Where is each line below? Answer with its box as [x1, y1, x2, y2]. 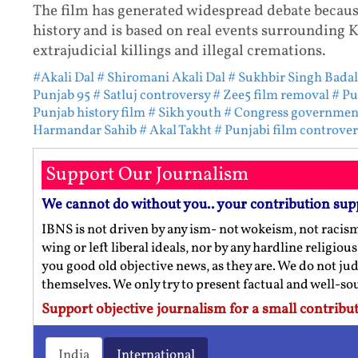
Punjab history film [32, 103, 145, 122]
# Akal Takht [138, 121, 212, 140]
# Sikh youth [147, 103, 221, 122]
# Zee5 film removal [212, 86, 329, 105]
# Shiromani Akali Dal [96, 68, 225, 87]
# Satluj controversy [92, 86, 210, 105]
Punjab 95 [32, 86, 90, 105]
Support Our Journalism [45, 161, 249, 189]
